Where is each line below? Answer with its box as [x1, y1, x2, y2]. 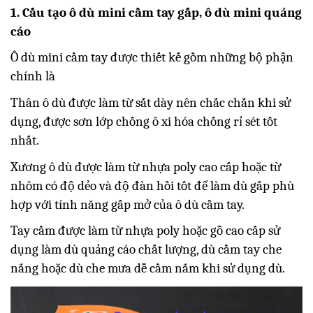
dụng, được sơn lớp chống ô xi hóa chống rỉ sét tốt [10, 113, 277, 129]
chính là [10, 68, 55, 85]
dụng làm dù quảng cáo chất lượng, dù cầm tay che [10, 242, 282, 258]
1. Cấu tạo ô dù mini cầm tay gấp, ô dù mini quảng [10, 4, 302, 20]
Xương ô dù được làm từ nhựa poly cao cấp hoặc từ [10, 159, 281, 175]
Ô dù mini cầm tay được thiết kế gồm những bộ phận [10, 50, 293, 66]
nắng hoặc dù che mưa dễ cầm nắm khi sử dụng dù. [10, 261, 285, 277]
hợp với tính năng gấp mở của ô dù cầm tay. [10, 196, 245, 212]
